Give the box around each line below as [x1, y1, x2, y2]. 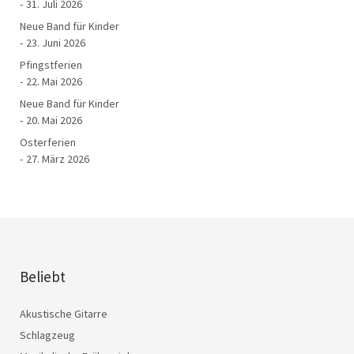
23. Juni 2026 [26, 35, 85, 50]
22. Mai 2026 [26, 73, 82, 88]
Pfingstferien [20, 57, 82, 72]
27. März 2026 [26, 151, 89, 166]
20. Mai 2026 [26, 112, 82, 127]
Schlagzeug [20, 327, 75, 342]
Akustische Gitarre [20, 306, 107, 321]
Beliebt [20, 266, 66, 286]
